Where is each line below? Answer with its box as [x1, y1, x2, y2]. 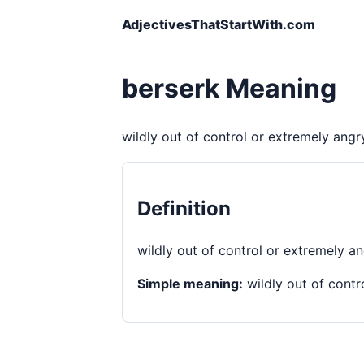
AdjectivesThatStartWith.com [122, 16, 315, 32]
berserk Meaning [122, 72, 336, 105]
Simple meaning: [137, 275, 243, 292]
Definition [137, 196, 231, 220]
